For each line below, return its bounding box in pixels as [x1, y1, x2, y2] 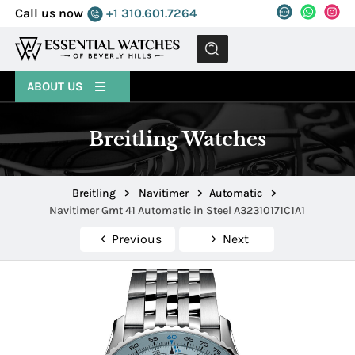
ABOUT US [27, 79, 87, 94]
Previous [111, 231, 162, 247]
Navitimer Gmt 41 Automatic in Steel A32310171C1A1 [49, 204, 306, 218]
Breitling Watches [88, 128, 266, 151]
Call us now [15, 6, 84, 21]
